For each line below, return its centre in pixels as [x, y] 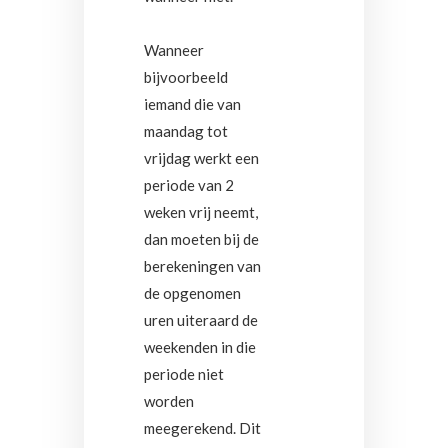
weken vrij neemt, [201, 212]
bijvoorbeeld [186, 77]
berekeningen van [202, 266]
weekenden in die [200, 347]
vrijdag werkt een [201, 158]
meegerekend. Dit [202, 428]
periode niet [184, 374]
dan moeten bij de [201, 239]
